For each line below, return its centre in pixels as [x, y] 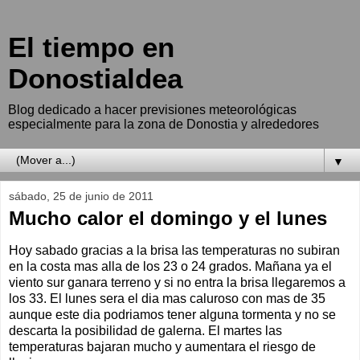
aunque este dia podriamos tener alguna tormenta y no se [172, 314]
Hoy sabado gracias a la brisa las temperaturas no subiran [174, 250]
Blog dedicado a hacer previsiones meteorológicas [152, 110]
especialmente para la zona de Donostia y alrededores [164, 124]
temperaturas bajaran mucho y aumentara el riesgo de [162, 346]
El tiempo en [91, 47]
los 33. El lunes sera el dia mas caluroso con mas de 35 [167, 298]
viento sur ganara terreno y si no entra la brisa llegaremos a [177, 282]
